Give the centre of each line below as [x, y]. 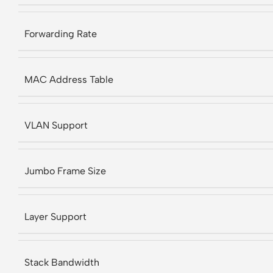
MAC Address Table [69, 79]
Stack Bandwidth [62, 262]
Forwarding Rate [61, 34]
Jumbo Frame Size [65, 171]
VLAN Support [56, 125]
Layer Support [55, 216]
